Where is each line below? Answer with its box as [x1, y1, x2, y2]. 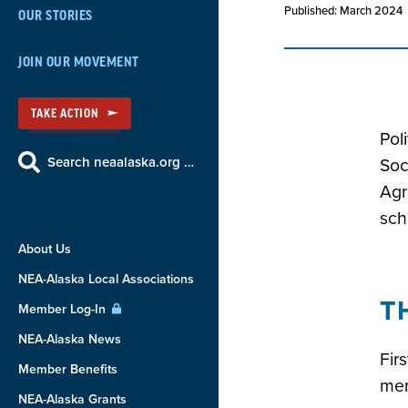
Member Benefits [18, 362, 117, 377]
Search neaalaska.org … [47, 153, 194, 170]
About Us [18, 241, 71, 257]
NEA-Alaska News [18, 331, 121, 347]
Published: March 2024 [284, 4, 403, 18]
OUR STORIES [18, 9, 93, 23]
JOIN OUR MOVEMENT [18, 56, 139, 69]
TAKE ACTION [31, 107, 99, 119]
